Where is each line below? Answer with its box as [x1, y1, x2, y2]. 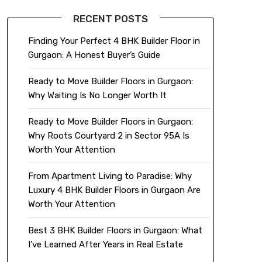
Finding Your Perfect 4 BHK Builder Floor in [27, 36, 200, 47]
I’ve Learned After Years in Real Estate [27, 239, 183, 250]
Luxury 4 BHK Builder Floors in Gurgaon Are [27, 185, 201, 196]
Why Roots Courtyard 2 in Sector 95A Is [27, 130, 189, 142]
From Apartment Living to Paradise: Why [27, 171, 192, 182]
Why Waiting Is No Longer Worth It [27, 90, 167, 101]
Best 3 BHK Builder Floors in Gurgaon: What [27, 225, 202, 236]
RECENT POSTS [73, 13, 148, 25]
